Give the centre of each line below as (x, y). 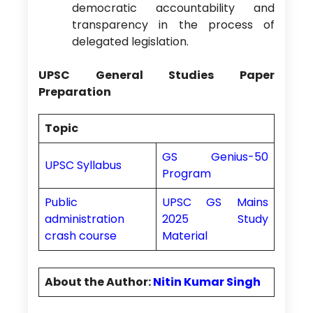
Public (61, 203)
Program (186, 174)
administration (84, 219)
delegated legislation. (130, 42)
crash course (80, 236)
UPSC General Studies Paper (156, 75)
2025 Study (215, 219)
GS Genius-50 (215, 157)
